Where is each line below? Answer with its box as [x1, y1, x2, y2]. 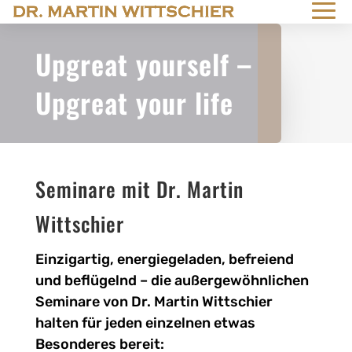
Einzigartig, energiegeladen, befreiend [35, 251, 294, 268]
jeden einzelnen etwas [104, 314, 255, 332]
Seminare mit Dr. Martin [35, 174, 244, 204]
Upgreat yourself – [35, 43, 251, 84]
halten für [35, 314, 105, 332]
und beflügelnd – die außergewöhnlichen [35, 272, 309, 289]
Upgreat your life [35, 82, 233, 123]
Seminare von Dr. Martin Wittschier [35, 293, 273, 310]
